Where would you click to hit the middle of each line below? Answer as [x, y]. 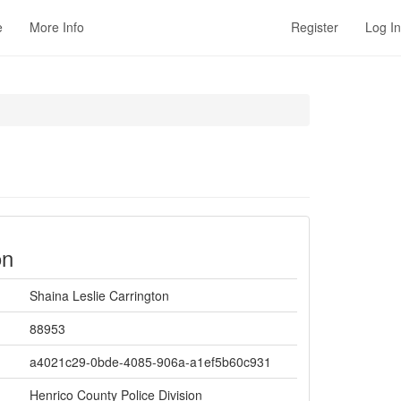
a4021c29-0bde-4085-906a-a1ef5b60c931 [150, 362]
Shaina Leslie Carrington [99, 295]
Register [315, 27]
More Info [57, 27]
